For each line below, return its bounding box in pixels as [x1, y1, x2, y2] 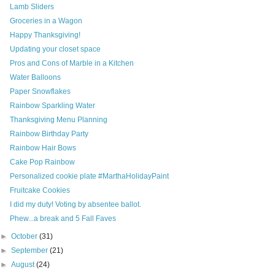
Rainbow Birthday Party [9, 130, 88, 139]
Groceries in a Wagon [9, 17, 82, 26]
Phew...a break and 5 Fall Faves [9, 214, 116, 223]
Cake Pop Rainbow [9, 158, 75, 167]
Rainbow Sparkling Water [9, 101, 95, 110]
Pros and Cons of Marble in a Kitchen [9, 59, 134, 68]
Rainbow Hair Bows [9, 144, 76, 153]
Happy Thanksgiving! [9, 31, 80, 40]
